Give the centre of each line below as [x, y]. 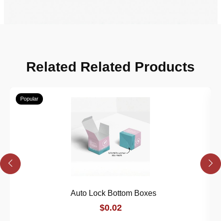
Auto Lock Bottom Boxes [113, 193]
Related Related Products [110, 67]
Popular [29, 98]
